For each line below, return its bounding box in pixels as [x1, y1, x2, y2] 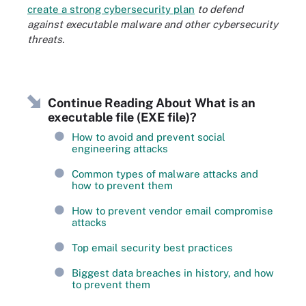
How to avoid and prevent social [72, 131, 225, 143]
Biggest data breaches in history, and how [72, 267, 274, 279]
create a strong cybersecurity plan [27, 3, 195, 15]
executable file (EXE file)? [48, 110, 197, 124]
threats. [27, 33, 64, 45]
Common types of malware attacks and [72, 168, 258, 180]
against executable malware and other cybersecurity [27, 18, 278, 30]
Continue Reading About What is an [48, 96, 255, 110]
